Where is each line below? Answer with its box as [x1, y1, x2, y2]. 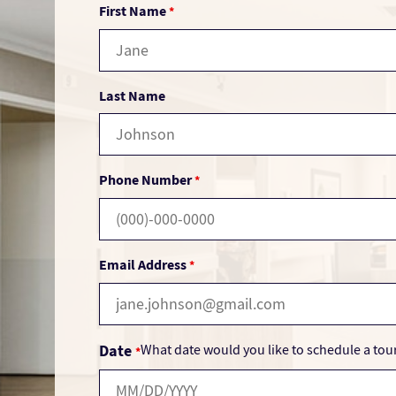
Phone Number [99, 171, 194, 188]
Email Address [99, 255, 189, 273]
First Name [99, 2, 169, 19]
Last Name [99, 87, 165, 104]
